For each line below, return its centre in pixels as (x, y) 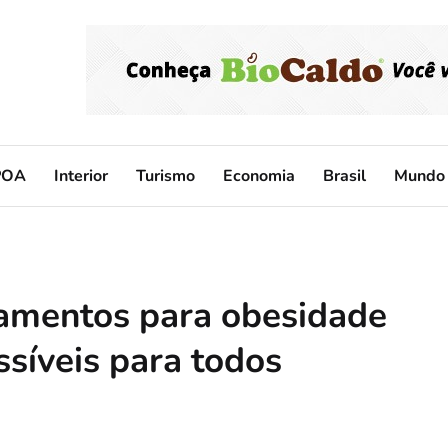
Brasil (344, 175)
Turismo (165, 175)
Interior (81, 175)
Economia (259, 175)
